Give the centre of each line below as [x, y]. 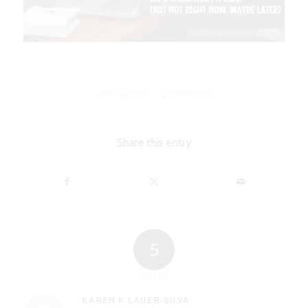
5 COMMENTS [187, 95]
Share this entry [154, 142]
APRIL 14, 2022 [123, 95]
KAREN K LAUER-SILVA [135, 299]
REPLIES [154, 276]
